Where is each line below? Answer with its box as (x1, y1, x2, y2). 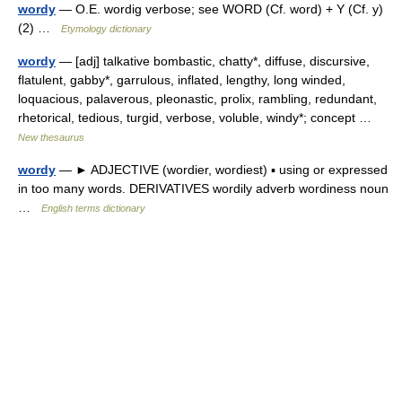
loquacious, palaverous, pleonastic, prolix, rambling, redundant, (18, 92, 377, 106)
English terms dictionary (41, 203, 145, 214)
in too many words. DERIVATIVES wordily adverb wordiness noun (18, 181, 389, 196)
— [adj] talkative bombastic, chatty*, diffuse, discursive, (56, 54, 370, 68)
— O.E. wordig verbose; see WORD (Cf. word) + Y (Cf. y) (56, 2, 383, 16)
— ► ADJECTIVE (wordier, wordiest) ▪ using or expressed (56, 162, 388, 177)
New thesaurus (18, 132, 84, 143)
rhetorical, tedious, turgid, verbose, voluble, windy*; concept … (18, 110, 379, 125)
